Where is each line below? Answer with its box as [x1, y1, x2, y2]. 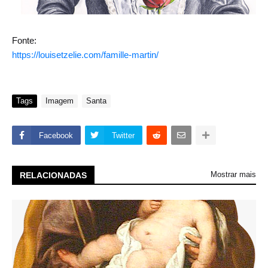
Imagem [45, 96, 74, 106]
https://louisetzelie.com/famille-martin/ [12, 50, 159, 60]
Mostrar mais [211, 170, 256, 179]
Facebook [39, 131, 73, 141]
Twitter [112, 131, 135, 141]
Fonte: [12, 35, 36, 46]
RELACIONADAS [20, 170, 87, 181]
